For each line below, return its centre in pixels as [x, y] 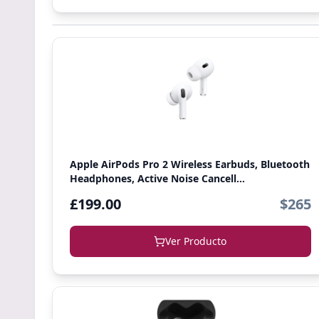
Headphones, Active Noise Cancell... [157, 178]
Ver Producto [196, 241]
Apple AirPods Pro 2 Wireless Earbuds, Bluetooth [190, 164]
